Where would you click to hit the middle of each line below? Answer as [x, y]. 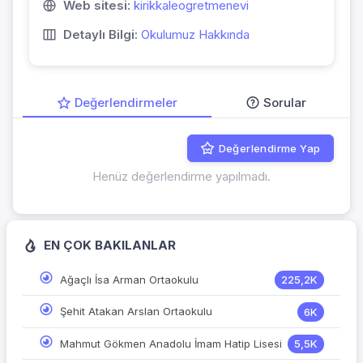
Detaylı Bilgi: [100, 34]
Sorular [285, 103]
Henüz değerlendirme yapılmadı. [181, 177]
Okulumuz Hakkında [195, 34]
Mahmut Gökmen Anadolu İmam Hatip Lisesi [171, 343]
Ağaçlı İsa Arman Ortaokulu [129, 280]
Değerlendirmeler [126, 103]
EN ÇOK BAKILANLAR [108, 246]
